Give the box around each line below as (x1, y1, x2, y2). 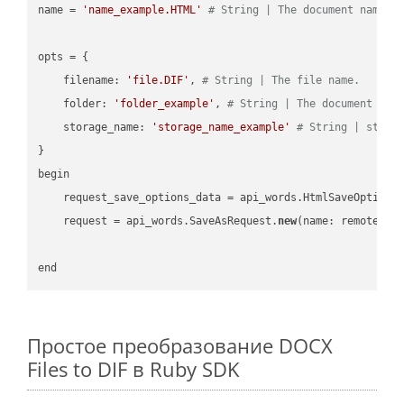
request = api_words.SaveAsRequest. (38, 214, 279, 227)
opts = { (38, 50, 96, 63)
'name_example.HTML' (82, 3, 203, 16)
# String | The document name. (208, 3, 392, 16)
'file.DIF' (126, 73, 190, 87)
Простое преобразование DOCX (27, 332, 333, 360)
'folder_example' (114, 96, 216, 110)
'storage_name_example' (151, 120, 291, 133)
